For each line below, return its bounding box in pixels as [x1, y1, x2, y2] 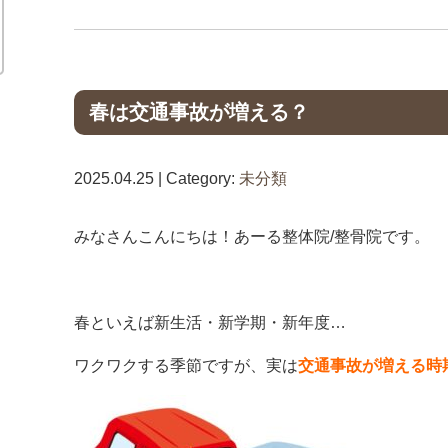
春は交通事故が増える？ [89, 101, 309, 123]
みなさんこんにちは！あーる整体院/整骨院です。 [74, 228, 430, 245]
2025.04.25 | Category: [74, 170, 239, 187]
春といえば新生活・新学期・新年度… [74, 314, 346, 331]
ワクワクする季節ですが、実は [74, 357, 298, 374]
